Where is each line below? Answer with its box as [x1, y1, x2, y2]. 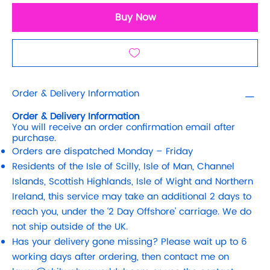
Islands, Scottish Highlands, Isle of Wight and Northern [12, 174, 253, 189]
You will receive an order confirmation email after [12, 119, 235, 135]
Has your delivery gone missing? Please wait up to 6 [12, 234, 247, 250]
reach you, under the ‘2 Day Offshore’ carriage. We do [12, 204, 251, 219]
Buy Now [115, 9, 156, 25]
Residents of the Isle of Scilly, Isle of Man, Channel [12, 159, 234, 174]
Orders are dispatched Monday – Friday [12, 143, 193, 159]
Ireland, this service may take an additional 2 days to [12, 189, 251, 204]
